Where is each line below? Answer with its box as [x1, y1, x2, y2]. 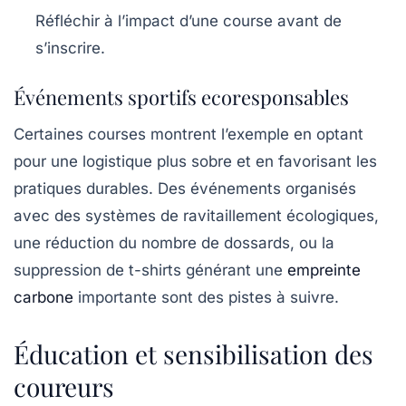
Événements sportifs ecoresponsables [14, 83, 349, 111]
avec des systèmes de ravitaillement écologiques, [14, 207, 379, 225]
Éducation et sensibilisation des [14, 337, 373, 371]
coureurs [14, 370, 114, 403]
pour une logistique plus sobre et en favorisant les [14, 152, 377, 170]
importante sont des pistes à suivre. [73, 288, 339, 306]
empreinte [287, 261, 361, 279]
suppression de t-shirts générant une [14, 261, 287, 279]
